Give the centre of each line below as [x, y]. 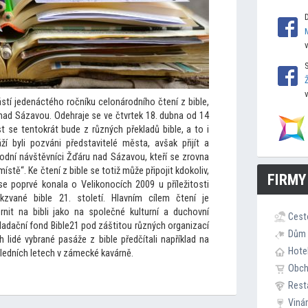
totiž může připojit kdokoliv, [155, 171]
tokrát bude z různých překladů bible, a [114, 130]
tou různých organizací [164, 226]
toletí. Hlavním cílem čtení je [145, 198]
